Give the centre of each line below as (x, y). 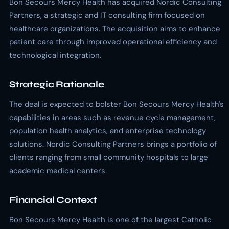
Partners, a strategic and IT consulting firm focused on (107, 15)
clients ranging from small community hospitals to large (109, 157)
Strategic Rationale (57, 84)
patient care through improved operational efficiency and (113, 42)
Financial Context (53, 200)
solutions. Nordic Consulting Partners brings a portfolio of (113, 144)
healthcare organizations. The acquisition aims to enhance (115, 29)
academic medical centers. (58, 171)
